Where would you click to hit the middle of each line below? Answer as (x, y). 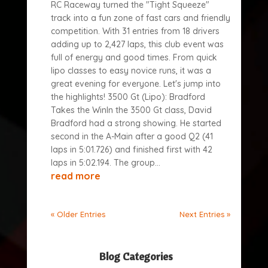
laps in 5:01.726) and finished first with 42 (131, 150)
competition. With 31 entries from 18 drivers (135, 31)
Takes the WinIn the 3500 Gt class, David (131, 110)
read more (75, 176)
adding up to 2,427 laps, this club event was (137, 44)
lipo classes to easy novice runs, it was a (131, 71)
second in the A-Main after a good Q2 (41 (132, 136)
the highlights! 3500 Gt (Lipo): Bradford (128, 97)
